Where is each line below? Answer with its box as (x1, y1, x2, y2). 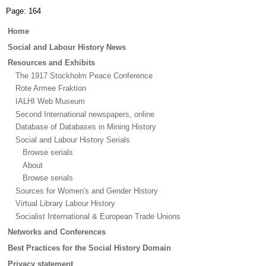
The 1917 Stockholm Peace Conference (15, 71, 153, 80)
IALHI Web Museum (15, 96, 85, 106)
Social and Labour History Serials (15, 135, 130, 144)
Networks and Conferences (7, 227, 106, 237)
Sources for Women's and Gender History (15, 186, 158, 195)
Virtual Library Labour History (15, 199, 115, 208)
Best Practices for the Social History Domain (7, 243, 171, 252)
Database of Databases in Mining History (15, 122, 156, 132)
